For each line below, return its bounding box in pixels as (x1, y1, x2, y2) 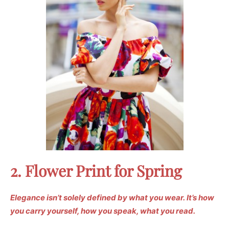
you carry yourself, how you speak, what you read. (10, 205, 195, 216)
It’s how (187, 192, 214, 202)
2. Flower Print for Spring (10, 160, 182, 181)
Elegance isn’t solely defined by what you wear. (10, 192, 185, 202)
